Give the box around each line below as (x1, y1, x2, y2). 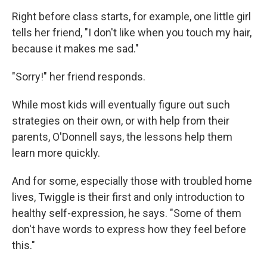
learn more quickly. (12, 147, 100, 159)
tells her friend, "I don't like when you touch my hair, (12, 26, 252, 39)
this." (12, 239, 35, 252)
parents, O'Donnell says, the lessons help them (12, 131, 232, 143)
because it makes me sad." (12, 42, 139, 55)
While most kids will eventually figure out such (12, 98, 230, 111)
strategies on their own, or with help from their (12, 114, 229, 127)
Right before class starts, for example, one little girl (12, 10, 251, 23)
